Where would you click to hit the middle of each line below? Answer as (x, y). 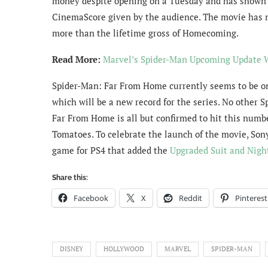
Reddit (191, 198)
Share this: (70, 177)
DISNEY (71, 249)
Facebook (91, 198)
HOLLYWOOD (124, 249)
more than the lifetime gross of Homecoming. (145, 33)
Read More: (77, 59)
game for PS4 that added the (111, 150)
